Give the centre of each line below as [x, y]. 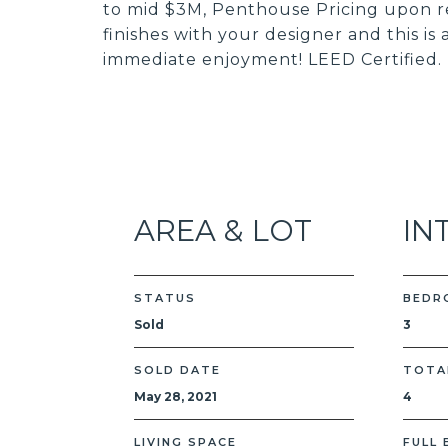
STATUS [165, 298]
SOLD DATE [178, 370]
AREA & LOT [223, 230]
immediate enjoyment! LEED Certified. [272, 59]
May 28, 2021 [176, 396]
